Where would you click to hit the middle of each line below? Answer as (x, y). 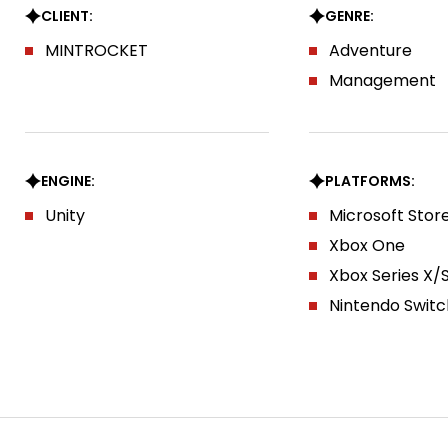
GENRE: (350, 16)
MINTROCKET (96, 50)
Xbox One (367, 245)
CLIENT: (66, 16)
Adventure (371, 50)
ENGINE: (67, 181)
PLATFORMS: (370, 181)
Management (383, 80)
